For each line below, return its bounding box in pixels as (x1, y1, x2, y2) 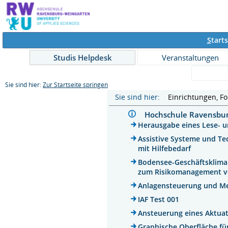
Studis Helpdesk (53, 52, 112, 63)
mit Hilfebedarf (138, 143, 191, 153)
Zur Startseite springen (43, 81, 108, 89)
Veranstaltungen (162, 52, 219, 63)
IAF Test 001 (138, 194, 180, 204)
